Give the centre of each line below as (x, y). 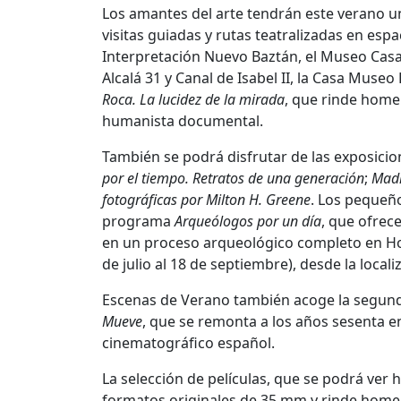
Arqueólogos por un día (248, 222)
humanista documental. (183, 121)
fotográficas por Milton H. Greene (206, 200)
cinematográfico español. (188, 343)
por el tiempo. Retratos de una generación (233, 179)
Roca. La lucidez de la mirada (193, 100)
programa (138, 222)
